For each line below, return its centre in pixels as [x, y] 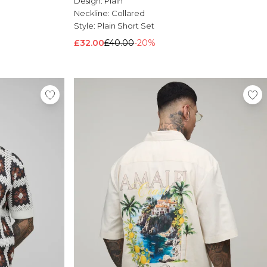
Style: [86, 26]
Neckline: [93, 13]
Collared [128, 13]
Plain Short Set [126, 26]
